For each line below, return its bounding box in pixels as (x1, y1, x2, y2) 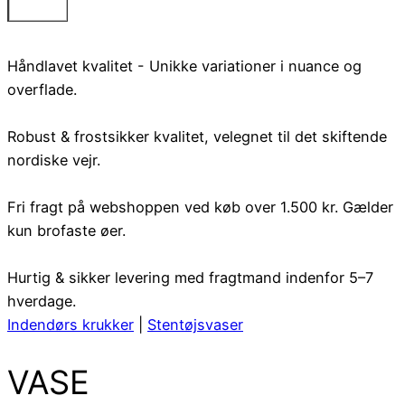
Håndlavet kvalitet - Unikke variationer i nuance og (7, 57, 362, 76)
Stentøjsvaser (147, 316, 243, 334)
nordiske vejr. (7, 151, 100, 170)
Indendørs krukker (7, 316, 134, 334)
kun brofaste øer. (7, 221, 126, 240)
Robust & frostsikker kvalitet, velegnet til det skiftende (7, 127, 387, 146)
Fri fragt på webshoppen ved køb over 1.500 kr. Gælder (7, 198, 393, 217)
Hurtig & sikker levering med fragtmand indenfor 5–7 (7, 268, 373, 287)
